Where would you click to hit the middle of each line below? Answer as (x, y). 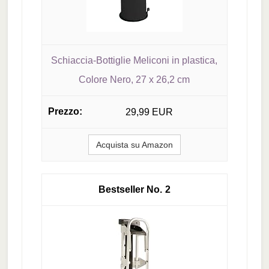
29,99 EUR (149, 112)
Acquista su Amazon (134, 144)
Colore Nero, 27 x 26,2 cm (134, 80)
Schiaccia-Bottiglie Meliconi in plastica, (134, 60)
